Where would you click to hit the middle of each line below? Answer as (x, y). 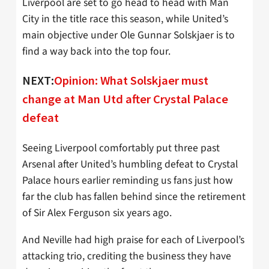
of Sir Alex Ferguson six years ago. (97, 213)
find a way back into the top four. (96, 51)
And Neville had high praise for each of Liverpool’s (133, 240)
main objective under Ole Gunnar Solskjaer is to (128, 35)
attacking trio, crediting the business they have (127, 256)
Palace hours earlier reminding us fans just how (128, 180)
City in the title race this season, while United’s (125, 19)
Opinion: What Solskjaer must (131, 81)
